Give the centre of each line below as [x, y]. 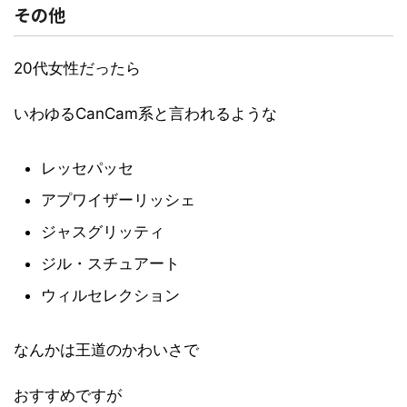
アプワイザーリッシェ [118, 199]
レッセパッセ [87, 168]
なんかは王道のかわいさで [106, 349]
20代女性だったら [77, 68]
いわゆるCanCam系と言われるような [145, 113]
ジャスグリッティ [103, 231]
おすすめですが [68, 395]
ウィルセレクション [110, 295]
